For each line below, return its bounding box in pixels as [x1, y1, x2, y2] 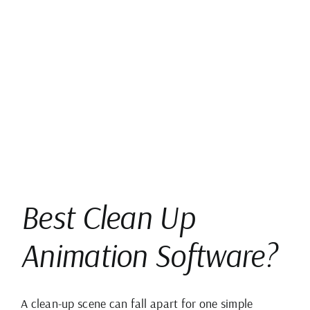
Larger [20, 12, 53, 28]
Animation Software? [21, 235, 277, 276]
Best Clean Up [21, 197, 195, 238]
